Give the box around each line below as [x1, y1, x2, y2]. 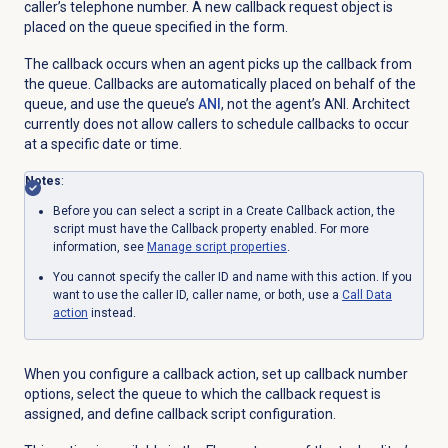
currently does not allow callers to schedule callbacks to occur [23, 116, 409, 133]
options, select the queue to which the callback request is [23, 386, 381, 403]
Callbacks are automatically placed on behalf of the [93, 76, 416, 93]
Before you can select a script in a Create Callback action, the [52, 204, 395, 219]
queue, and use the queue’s [23, 96, 198, 113]
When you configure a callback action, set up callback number [23, 366, 408, 383]
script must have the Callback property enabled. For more [52, 222, 369, 237]
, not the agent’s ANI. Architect [220, 96, 410, 113]
